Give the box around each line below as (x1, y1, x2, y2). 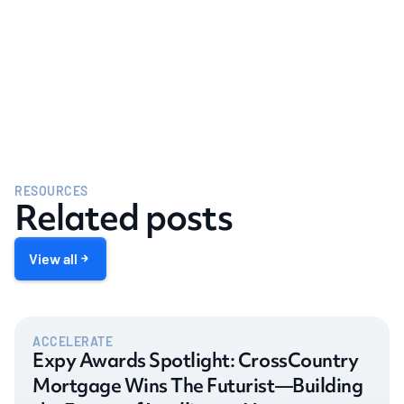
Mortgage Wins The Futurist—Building (32, 372, 363, 399)
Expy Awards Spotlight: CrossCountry (32, 346, 359, 373)
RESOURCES (14, 182, 89, 198)
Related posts (14, 193, 234, 241)
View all (29, 249, 78, 267)
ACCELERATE (32, 333, 114, 349)
